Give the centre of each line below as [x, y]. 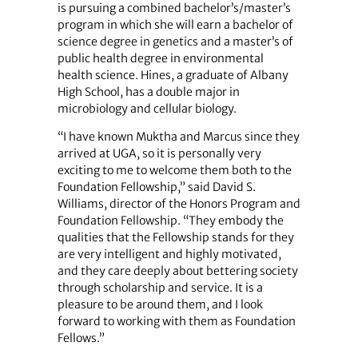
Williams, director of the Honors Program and [179, 204]
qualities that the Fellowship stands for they [175, 238]
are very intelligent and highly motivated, [169, 255]
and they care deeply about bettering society [177, 271]
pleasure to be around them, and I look [160, 305]
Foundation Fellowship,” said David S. [156, 187]
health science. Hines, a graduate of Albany [173, 75]
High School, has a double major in [148, 91]
